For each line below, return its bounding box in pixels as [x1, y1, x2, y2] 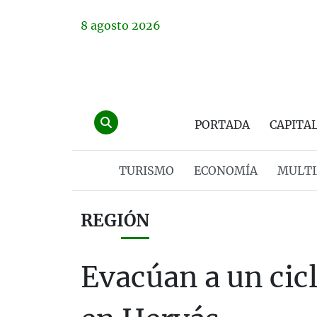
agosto [91, 18, 129, 33]
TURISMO [118, 163, 174, 178]
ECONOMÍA [193, 163, 258, 178]
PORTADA [195, 117, 250, 132]
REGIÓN [81, 209, 149, 231]
